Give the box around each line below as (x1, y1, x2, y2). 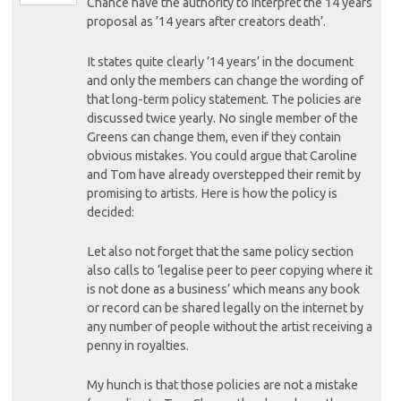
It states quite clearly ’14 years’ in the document (86, 54, 354, 69)
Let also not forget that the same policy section (86, 244, 354, 260)
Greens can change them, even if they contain (86, 129, 341, 144)
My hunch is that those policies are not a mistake (86, 378, 358, 393)
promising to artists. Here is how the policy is (86, 185, 337, 200)
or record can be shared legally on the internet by (86, 301, 363, 316)
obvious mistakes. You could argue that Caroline (86, 148, 357, 163)
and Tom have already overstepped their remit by (86, 166, 361, 182)
